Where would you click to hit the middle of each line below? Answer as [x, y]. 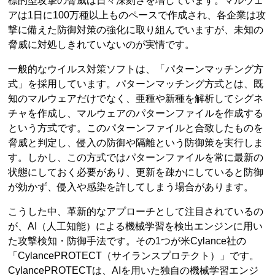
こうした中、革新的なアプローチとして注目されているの [136, 212]
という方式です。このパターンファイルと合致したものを [136, 128]
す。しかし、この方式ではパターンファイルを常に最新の [136, 158]
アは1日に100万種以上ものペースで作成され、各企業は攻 [137, 15]
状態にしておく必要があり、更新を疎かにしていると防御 [136, 172]
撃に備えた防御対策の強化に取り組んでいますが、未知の [136, 30]
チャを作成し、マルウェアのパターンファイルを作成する [136, 114]
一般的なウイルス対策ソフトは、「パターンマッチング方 [136, 69]
